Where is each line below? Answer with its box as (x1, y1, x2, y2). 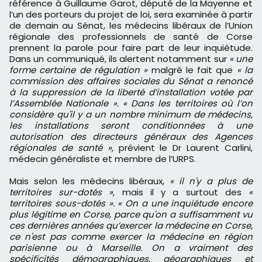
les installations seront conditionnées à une (9, 119, 253, 132)
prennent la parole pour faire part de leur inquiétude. (9, 42, 253, 54)
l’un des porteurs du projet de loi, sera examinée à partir (9, 8, 253, 21)
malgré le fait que (147, 64, 237, 77)
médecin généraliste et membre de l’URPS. (9, 153, 196, 166)
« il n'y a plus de (170, 175, 253, 188)
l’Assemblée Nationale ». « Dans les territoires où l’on (9, 97, 253, 110)
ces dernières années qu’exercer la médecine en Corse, (9, 219, 253, 232)
